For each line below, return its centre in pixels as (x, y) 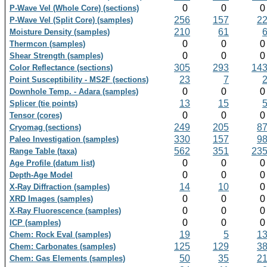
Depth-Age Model (41, 175)
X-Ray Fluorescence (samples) (65, 211)
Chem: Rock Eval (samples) (60, 235)
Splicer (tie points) (43, 104)
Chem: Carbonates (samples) (62, 247)
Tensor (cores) (35, 116)
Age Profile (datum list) (52, 163)
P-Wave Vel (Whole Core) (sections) (74, 8)
